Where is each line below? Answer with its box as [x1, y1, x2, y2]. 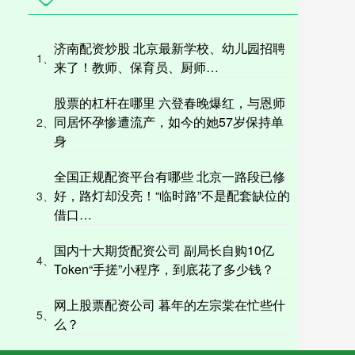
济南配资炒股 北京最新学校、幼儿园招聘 [54, 38, 285, 57]
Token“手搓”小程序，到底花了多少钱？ [54, 259, 274, 278]
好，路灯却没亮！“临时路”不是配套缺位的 [54, 185, 290, 204]
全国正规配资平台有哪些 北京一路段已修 [54, 166, 285, 185]
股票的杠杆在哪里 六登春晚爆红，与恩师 [54, 93, 285, 112]
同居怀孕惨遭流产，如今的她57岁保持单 [54, 112, 284, 131]
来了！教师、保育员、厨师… [54, 57, 219, 76]
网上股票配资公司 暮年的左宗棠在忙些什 [54, 295, 285, 314]
